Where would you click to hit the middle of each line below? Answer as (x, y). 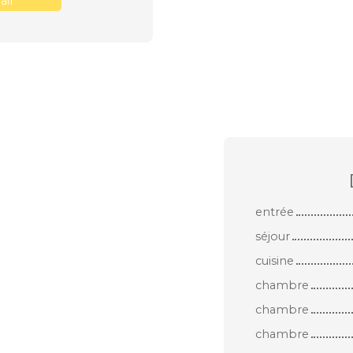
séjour (273, 236)
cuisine (275, 260)
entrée (275, 212)
